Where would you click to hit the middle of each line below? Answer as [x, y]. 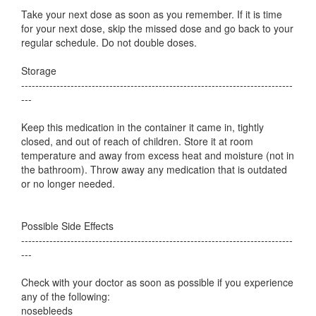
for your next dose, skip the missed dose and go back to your [157, 28]
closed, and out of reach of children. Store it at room [137, 141]
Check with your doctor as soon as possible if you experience [157, 282]
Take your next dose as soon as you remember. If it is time [152, 14]
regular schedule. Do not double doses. [109, 42]
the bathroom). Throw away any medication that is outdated [154, 169]
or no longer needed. [68, 183]
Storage [39, 71]
